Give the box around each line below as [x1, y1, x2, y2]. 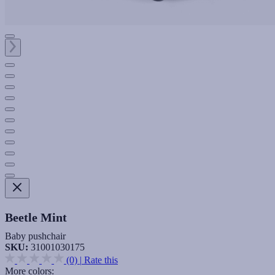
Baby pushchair [5, 230, 66, 241]
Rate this [84, 254, 118, 265]
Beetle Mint [5, 210, 67, 224]
